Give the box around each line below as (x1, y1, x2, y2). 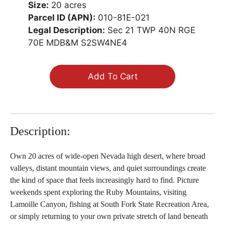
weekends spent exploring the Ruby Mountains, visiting (10, 187, 186, 196)
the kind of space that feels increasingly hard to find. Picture (10, 175, 199, 184)
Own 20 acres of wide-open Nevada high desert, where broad (10, 151, 205, 160)
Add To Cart (87, 71, 138, 81)
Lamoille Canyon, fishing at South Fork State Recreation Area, (10, 199, 209, 208)
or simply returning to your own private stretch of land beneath (10, 211, 208, 220)
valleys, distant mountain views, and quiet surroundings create (10, 163, 206, 172)
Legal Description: (28, 25, 105, 35)
